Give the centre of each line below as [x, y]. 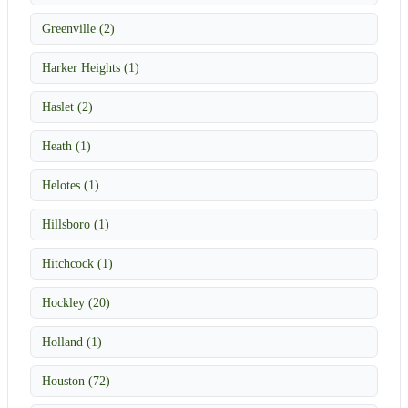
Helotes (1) [71, 184]
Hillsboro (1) [76, 224]
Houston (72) [76, 380]
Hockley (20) [76, 302]
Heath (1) [66, 145]
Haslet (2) [67, 106]
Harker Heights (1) [91, 67]
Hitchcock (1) [77, 263]
